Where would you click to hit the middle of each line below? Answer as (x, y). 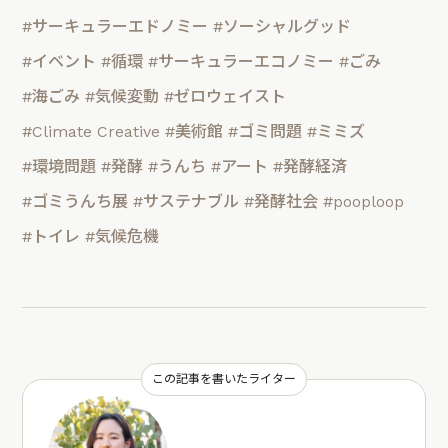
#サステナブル (186, 202)
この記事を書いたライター (224, 378)
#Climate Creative (91, 132)
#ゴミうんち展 (75, 202)
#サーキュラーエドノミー (115, 27)
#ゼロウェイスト (225, 97)
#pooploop (364, 202)
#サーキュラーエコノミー (241, 62)
